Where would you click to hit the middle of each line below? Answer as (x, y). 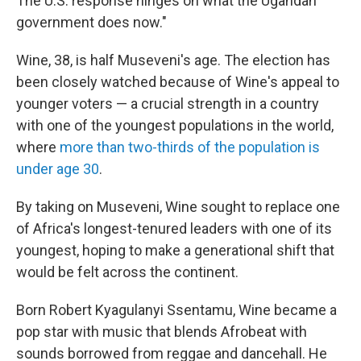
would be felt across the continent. (127, 272)
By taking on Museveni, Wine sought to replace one (178, 207)
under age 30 (58, 169)
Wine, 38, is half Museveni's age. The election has (173, 60)
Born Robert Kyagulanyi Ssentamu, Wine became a (176, 310)
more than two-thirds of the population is (190, 147)
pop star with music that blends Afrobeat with (162, 332)
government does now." (91, 22)
